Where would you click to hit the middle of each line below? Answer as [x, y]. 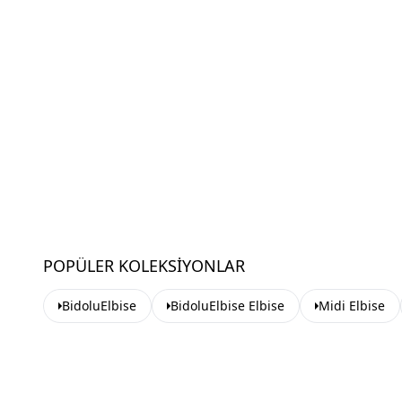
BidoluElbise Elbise [227, 306]
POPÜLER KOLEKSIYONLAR [144, 266]
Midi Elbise [352, 306]
